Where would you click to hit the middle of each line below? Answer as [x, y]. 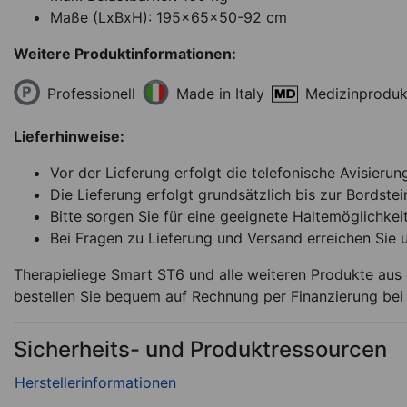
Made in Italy [220, 94]
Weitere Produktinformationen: [125, 54]
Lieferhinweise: [69, 137]
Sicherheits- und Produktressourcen [200, 350]
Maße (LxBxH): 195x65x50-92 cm [169, 18]
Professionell [91, 93]
